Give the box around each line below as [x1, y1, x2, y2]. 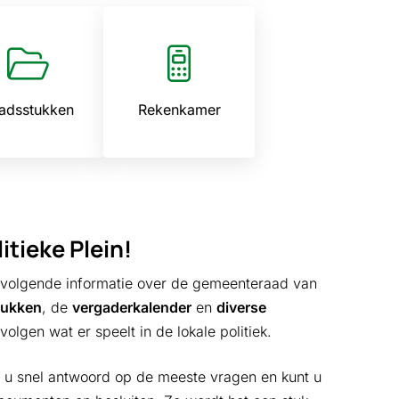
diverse [216, 297, 266, 316]
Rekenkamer [137, 100, 221, 118]
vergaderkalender [71, 297, 191, 316]
